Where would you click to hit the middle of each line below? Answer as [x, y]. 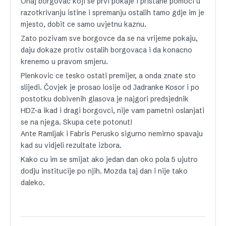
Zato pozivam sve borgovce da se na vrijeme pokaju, [109, 38]
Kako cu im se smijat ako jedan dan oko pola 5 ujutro [109, 159]
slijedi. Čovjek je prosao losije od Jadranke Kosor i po [110, 87]
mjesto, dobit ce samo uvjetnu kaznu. [83, 24]
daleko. [33, 182]
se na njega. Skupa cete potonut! [76, 122]
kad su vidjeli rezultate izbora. [71, 145]
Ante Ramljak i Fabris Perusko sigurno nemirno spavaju [112, 133]
